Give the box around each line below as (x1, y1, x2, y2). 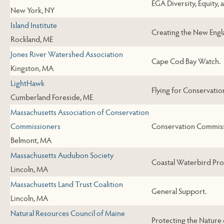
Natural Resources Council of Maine (10, 207, 125, 218)
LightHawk (10, 77, 44, 88)
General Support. (151, 185, 206, 196)
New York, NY (10, 4, 54, 15)
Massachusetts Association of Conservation (10, 106, 149, 117)
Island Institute (10, 19, 57, 30)
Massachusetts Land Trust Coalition (10, 178, 123, 189)
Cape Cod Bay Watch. (151, 55, 220, 66)
